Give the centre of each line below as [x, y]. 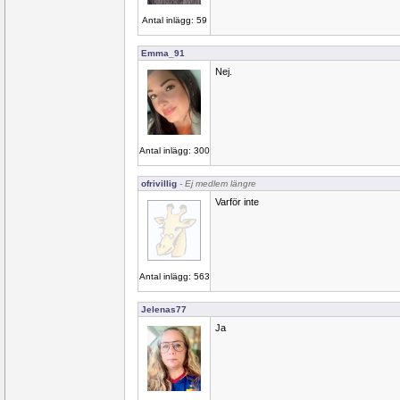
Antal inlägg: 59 [174, 20]
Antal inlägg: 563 [174, 276]
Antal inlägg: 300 [174, 151]
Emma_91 [163, 53]
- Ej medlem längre [217, 183]
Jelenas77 [164, 309]
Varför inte [237, 202]
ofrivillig [159, 183]
